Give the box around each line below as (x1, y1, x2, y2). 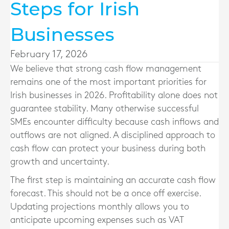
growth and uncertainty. (10, 157, 109, 166)
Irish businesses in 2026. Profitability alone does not (10, 91, 218, 100)
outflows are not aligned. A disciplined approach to (10, 131, 215, 140)
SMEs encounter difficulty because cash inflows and (10, 118, 219, 126)
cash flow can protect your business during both (10, 144, 205, 153)
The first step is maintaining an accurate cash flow (10, 176, 216, 185)
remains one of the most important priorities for (10, 78, 207, 86)
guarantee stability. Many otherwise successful (10, 104, 199, 113)
